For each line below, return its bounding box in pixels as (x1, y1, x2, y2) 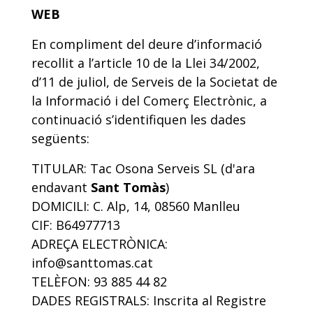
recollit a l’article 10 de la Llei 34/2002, (31, 54, 260, 71)
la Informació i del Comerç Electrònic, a (31, 92, 267, 109)
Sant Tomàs (91, 179, 166, 196)
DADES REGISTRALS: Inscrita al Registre (31, 292, 266, 309)
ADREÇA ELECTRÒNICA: (31, 235, 168, 252)
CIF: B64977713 (31, 217, 124, 233)
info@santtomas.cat (31, 254, 153, 271)
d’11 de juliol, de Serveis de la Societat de (31, 73, 277, 90)
